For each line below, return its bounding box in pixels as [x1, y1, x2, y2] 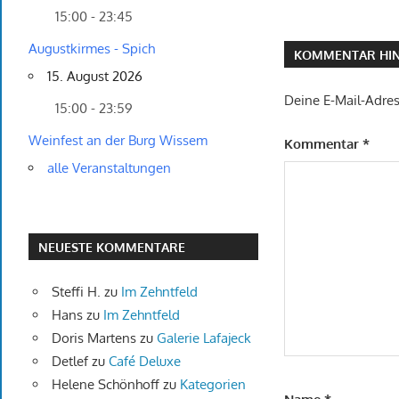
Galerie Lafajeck [156, 329, 251, 346]
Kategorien [179, 375, 246, 393]
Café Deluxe [108, 352, 181, 370]
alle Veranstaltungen [47, 159, 171, 177]
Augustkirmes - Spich [28, 40, 155, 58]
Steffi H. [51, 282, 101, 300]
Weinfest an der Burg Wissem [28, 132, 208, 150]
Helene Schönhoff [51, 375, 159, 393]
